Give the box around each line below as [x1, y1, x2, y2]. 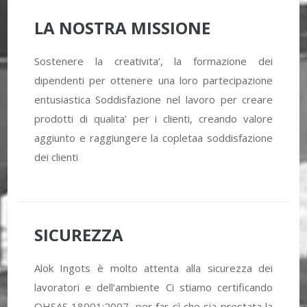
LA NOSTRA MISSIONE [34, 16, 210, 39]
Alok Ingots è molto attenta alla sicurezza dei [34, 260, 273, 275]
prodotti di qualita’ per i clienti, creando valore [34, 111, 273, 125]
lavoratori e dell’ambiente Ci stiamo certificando [34, 280, 273, 294]
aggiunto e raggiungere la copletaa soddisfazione [34, 130, 273, 145]
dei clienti [34, 149, 78, 164]
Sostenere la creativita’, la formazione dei [34, 53, 273, 68]
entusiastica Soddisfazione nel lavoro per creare [34, 92, 273, 106]
